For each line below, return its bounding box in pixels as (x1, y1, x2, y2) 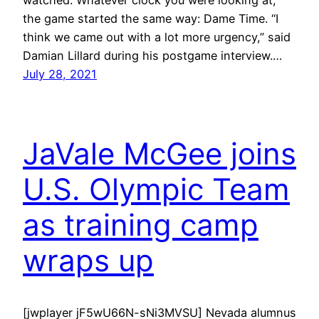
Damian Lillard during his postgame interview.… (23, 48, 282, 63)
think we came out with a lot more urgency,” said (23, 29, 291, 44)
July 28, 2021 (23, 66, 97, 81)
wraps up (23, 242, 154, 279)
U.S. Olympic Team (23, 171, 290, 208)
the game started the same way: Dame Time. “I (23, 11, 278, 26)
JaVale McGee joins (23, 135, 296, 172)
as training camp (23, 206, 258, 244)
